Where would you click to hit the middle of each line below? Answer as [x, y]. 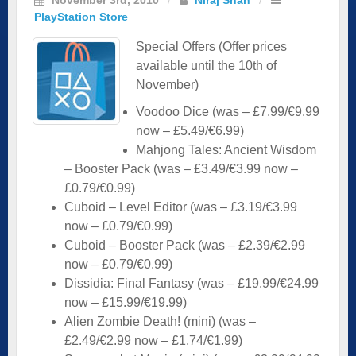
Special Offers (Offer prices [211, 46]
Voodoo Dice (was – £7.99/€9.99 [228, 111]
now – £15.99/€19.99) [126, 302]
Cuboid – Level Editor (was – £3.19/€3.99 [181, 207]
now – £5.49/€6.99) [190, 130]
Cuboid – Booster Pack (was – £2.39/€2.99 [185, 245]
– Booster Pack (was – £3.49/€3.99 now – [181, 168]
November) [167, 84]
